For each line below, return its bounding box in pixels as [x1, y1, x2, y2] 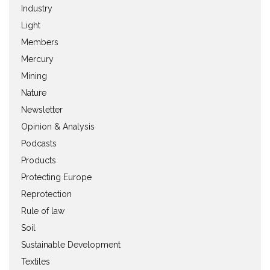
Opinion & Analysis [21, 122, 95, 132]
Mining [21, 71, 47, 81]
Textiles [21, 257, 50, 267]
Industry [21, 4, 52, 14]
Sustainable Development [21, 240, 121, 250]
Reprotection [21, 189, 72, 199]
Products [21, 155, 56, 166]
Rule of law [21, 206, 64, 216]
